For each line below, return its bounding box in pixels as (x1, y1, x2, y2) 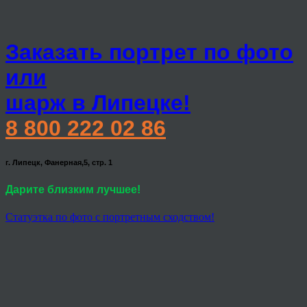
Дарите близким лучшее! (5, 184, 140, 196)
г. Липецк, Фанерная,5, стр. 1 (5, 158, 112, 167)
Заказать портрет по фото (5, 40, 293, 65)
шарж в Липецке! (5, 90, 191, 116)
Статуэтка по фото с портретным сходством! (5, 210, 214, 223)
